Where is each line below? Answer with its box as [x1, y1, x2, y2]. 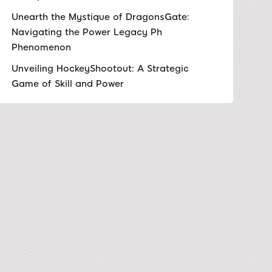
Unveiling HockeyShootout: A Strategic [11, 63, 189, 74]
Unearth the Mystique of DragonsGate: [11, 11, 189, 22]
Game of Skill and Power [11, 78, 124, 89]
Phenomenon [11, 41, 71, 53]
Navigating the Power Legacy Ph [11, 26, 162, 38]
